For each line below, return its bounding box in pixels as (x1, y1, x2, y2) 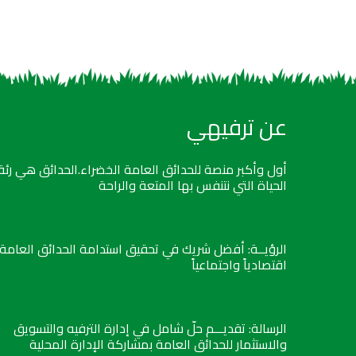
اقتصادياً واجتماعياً (192, 253, 287, 277)
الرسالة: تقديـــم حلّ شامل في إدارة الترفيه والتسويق (14, 316, 287, 341)
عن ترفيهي (187, 106, 287, 149)
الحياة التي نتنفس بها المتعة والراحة (99, 173, 287, 198)
